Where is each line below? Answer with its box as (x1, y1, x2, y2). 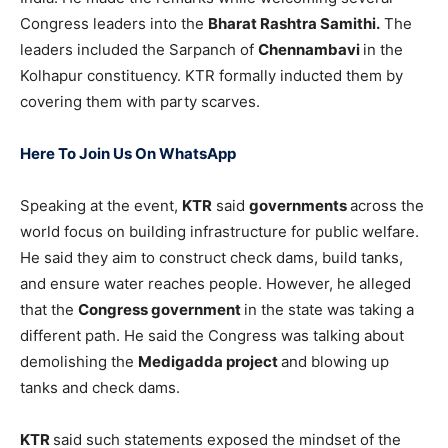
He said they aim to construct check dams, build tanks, (20, 248, 403, 268)
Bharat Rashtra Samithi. (208, 14, 380, 34)
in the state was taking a (244, 300, 414, 320)
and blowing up (281, 352, 389, 372)
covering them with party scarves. (20, 92, 260, 112)
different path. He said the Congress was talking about (20, 326, 404, 346)
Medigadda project (138, 352, 281, 372)
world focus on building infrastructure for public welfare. (20, 222, 419, 242)
